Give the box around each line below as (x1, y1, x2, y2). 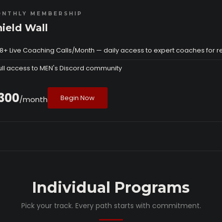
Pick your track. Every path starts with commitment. (21, 201, 201, 211)
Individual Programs (32, 178, 190, 197)
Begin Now (60, 93, 95, 103)
